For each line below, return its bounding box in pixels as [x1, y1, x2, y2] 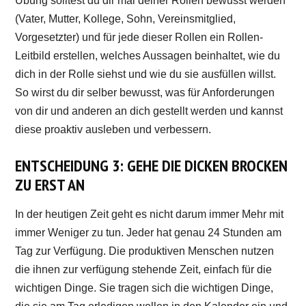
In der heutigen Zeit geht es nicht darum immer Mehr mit [15, 208, 284, 220]
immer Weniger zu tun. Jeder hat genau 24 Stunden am [15, 226, 282, 238]
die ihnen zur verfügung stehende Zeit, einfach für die [15, 263, 273, 275]
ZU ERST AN [15, 173, 85, 195]
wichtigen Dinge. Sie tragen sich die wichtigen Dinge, [15, 281, 274, 294]
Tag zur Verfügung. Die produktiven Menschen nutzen [15, 245, 275, 257]
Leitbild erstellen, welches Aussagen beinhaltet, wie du [15, 49, 281, 61]
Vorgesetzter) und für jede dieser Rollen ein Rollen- [15, 31, 264, 43]
